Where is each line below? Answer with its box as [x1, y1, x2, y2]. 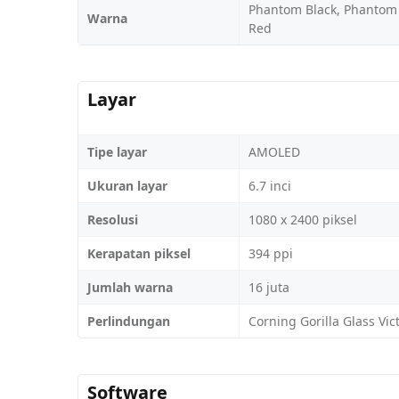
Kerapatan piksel [87, 244, 191, 262]
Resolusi [87, 210, 138, 228]
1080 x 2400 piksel [248, 210, 357, 228]
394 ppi [248, 244, 293, 262]
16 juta [248, 278, 289, 296]
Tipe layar [87, 142, 147, 160]
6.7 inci [248, 176, 291, 194]
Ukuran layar [87, 176, 167, 194]
